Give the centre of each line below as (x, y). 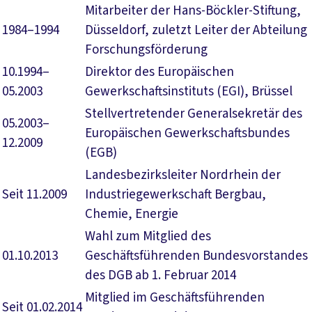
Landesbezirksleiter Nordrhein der (183, 175)
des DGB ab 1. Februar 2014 (161, 275)
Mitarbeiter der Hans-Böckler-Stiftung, (193, 11)
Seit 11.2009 (34, 195)
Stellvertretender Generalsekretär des (194, 114)
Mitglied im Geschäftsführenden (175, 298)
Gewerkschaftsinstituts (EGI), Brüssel (189, 92)
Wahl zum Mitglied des (148, 236)
